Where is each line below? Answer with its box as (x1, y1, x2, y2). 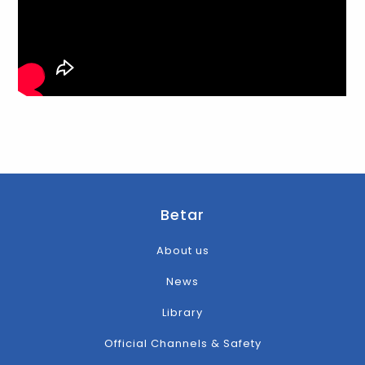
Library (162, 305, 203, 321)
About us (156, 243, 209, 259)
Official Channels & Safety (103, 336, 262, 352)
